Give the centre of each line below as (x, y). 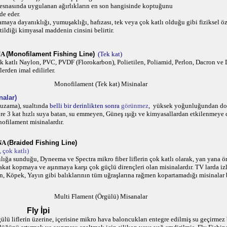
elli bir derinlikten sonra (87, 106)
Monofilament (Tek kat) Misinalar (101, 84)
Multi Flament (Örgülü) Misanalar (101, 196)
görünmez (135, 106)
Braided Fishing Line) (43, 143)
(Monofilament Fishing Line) (50, 54)
